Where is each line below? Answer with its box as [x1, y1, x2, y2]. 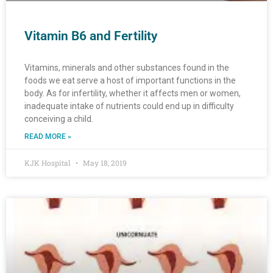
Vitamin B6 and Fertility [24, 29, 157, 44]
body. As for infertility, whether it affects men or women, [24, 88, 241, 99]
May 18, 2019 [81, 158, 127, 168]
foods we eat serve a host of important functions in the [24, 76, 236, 86]
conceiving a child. [24, 114, 93, 124]
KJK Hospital [24, 158, 73, 168]
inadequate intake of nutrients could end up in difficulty [24, 101, 234, 112]
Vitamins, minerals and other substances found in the [24, 63, 229, 73]
